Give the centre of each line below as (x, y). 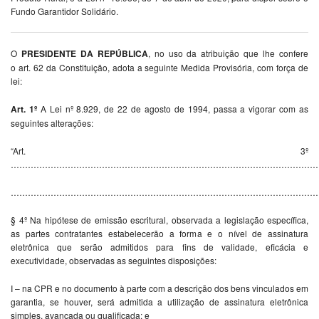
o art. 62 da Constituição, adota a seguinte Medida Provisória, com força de (159, 68)
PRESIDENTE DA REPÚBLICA (84, 54)
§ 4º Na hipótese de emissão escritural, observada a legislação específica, (159, 220)
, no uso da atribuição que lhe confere (228, 53)
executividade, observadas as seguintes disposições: (114, 261)
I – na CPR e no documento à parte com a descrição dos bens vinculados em (159, 288)
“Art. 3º (159, 151)
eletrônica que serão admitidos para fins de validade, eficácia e (159, 247)
